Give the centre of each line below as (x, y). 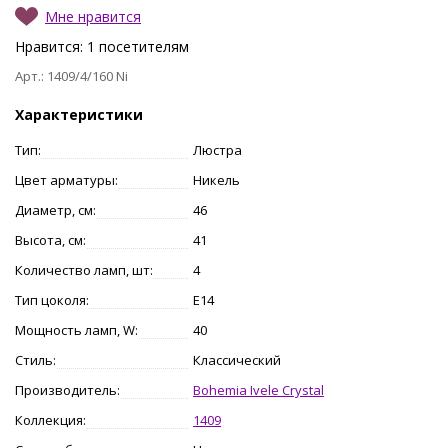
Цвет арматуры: (66, 179)
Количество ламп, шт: (84, 269)
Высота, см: (50, 239)
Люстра (217, 149)
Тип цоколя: (52, 299)
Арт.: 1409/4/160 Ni (71, 75)
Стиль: (35, 359)
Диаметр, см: (55, 209)
